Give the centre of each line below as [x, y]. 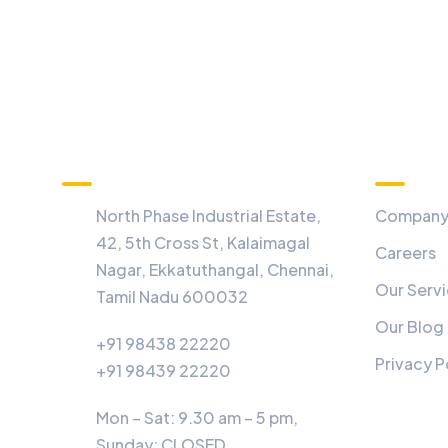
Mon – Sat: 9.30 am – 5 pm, [196, 417]
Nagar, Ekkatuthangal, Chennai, [214, 269]
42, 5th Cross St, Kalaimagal [202, 242]
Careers [405, 252]
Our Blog [409, 326]
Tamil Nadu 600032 [171, 296]
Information [127, 153]
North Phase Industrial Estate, [208, 215]
